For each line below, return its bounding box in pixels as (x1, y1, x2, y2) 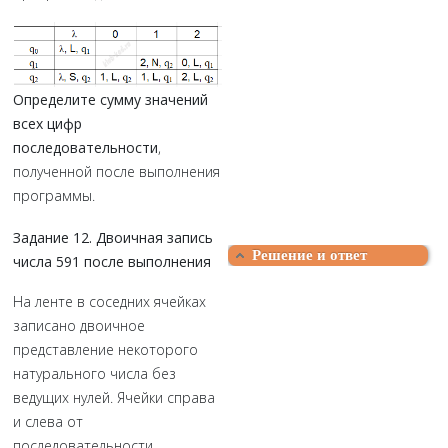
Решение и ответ (252, 247, 367, 263)
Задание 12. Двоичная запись (13, 228, 213, 247)
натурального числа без (13, 364, 176, 383)
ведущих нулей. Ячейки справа (13, 388, 215, 407)
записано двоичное (13, 316, 145, 335)
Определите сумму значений (13, 90, 208, 109)
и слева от (13, 412, 83, 431)
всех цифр (13, 114, 82, 133)
